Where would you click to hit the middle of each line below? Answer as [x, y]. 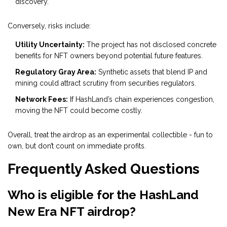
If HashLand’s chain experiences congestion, [141, 100]
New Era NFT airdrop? [72, 212]
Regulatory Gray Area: [56, 72]
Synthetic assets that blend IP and [152, 72]
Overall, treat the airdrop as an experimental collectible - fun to [110, 135]
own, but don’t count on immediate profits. [77, 146]
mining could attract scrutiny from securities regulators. [106, 83]
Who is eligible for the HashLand [103, 195]
